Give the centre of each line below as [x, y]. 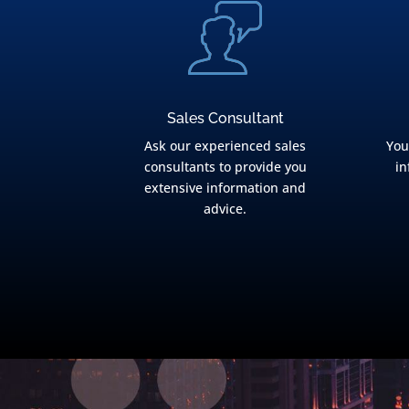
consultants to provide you [225, 166]
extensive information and [225, 187]
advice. [225, 208]
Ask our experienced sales [225, 145]
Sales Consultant [225, 118]
